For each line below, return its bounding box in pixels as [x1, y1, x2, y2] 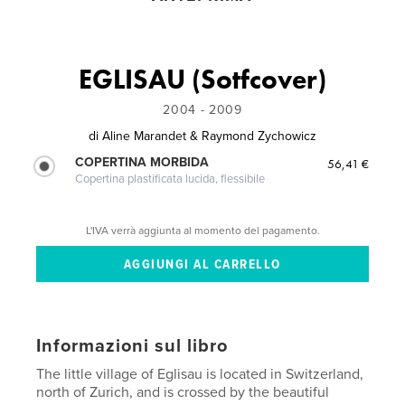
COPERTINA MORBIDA [75, 154, 210, 170]
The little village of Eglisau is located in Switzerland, [36, 365, 364, 384]
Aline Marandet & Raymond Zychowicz [102, 127, 316, 144]
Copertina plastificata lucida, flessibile [75, 171, 266, 186]
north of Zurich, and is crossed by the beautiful [36, 383, 330, 402]
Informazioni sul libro [36, 335, 229, 358]
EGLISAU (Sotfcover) [79, 61, 326, 97]
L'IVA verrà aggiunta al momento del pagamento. [85, 224, 320, 238]
